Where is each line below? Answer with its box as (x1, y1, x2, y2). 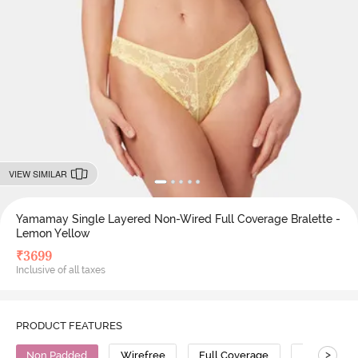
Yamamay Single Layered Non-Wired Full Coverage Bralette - (15, 212, 340, 225)
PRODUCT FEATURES (15, 320, 122, 332)
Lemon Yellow (15, 226, 90, 240)
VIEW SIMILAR (8, 167, 67, 180)
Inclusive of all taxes (15, 264, 105, 276)
